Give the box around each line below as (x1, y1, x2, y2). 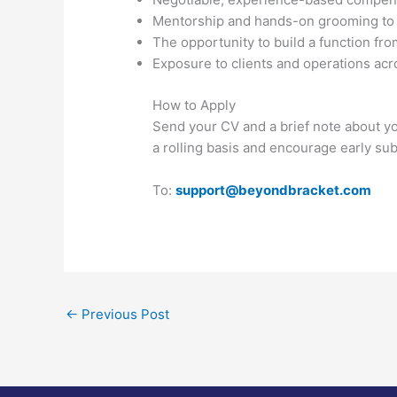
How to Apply (152, 96, 237, 113)
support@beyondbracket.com (175, 181, 372, 198)
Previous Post (78, 306, 169, 323)
